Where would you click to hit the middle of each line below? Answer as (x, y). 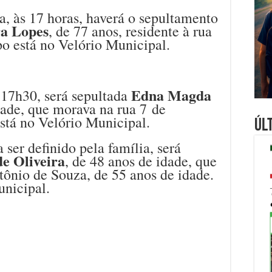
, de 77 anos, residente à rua (130, 31)
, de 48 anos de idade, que (141, 161)
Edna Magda (171, 95)
